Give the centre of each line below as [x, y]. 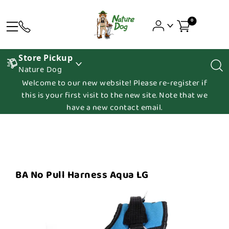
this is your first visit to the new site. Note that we [114, 95]
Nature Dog [40, 69]
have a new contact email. [114, 108]
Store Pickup [45, 58]
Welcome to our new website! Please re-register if [114, 83]
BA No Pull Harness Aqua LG [82, 175]
